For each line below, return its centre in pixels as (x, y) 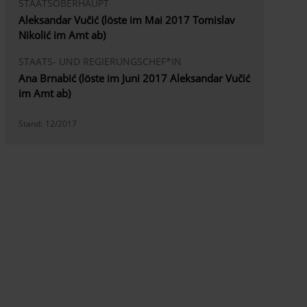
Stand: (31, 123)
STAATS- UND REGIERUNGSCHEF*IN (100, 61)
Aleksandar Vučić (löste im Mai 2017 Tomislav (127, 20)
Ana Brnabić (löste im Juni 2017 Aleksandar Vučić (135, 78)
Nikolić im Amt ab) (62, 35)
